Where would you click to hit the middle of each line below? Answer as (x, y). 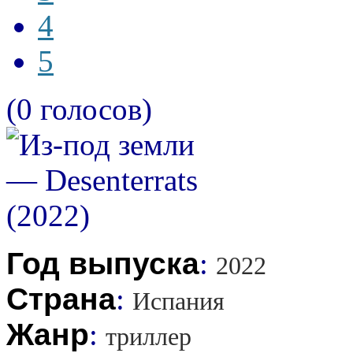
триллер (149, 336)
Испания (178, 301)
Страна (61, 299)
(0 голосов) (79, 109)
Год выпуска (103, 263)
